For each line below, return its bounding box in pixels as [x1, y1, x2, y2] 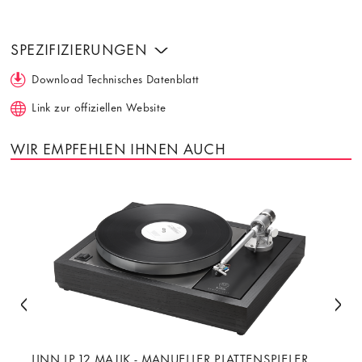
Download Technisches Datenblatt [32, 69, 200, 86]
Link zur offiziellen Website [32, 98, 166, 116]
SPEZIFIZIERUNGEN [11, 37, 152, 61]
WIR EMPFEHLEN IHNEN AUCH [11, 136, 226, 159]
